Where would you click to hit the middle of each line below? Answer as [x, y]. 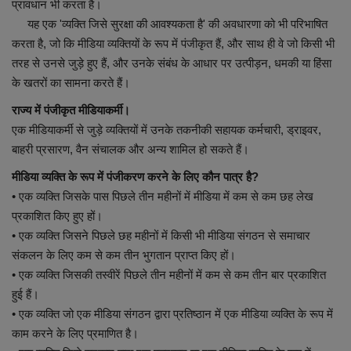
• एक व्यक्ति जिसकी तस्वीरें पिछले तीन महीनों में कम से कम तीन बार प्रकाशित [169, 275]
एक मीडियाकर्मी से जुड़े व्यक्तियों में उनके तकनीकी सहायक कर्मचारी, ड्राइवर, [166, 130]
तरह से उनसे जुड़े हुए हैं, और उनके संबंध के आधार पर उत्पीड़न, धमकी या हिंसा [172, 63]
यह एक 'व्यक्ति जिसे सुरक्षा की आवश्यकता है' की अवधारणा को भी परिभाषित [170, 24]
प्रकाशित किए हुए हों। [57, 216]
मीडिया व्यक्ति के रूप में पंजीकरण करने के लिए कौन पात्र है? [135, 177]
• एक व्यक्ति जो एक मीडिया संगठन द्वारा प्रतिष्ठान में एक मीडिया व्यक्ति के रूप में [172, 314]
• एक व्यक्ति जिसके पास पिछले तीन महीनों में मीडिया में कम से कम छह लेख [163, 197]
